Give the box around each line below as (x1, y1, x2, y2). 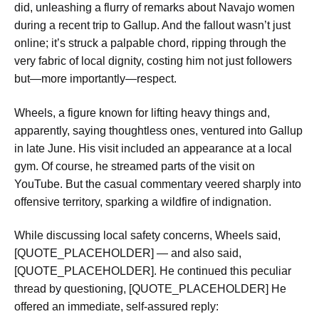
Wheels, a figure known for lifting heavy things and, (14, 106, 270, 119)
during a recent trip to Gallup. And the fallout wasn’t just (14, 19, 291, 32)
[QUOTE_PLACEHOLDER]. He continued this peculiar (14, 265, 291, 278)
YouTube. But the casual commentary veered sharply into (14, 177, 301, 190)
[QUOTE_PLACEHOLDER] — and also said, (14, 247, 241, 260)
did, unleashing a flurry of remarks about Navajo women (14, 1, 295, 14)
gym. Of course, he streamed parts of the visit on (14, 159, 255, 172)
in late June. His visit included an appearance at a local (14, 142, 292, 155)
